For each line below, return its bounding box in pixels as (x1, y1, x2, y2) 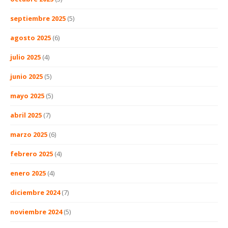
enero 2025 (10, 168, 46, 178)
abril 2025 (10, 110, 42, 120)
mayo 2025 (10, 91, 44, 100)
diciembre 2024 (10, 187, 60, 197)
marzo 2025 (10, 129, 47, 139)
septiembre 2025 (10, 13, 66, 23)
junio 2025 (10, 71, 43, 81)
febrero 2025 (10, 149, 53, 158)
